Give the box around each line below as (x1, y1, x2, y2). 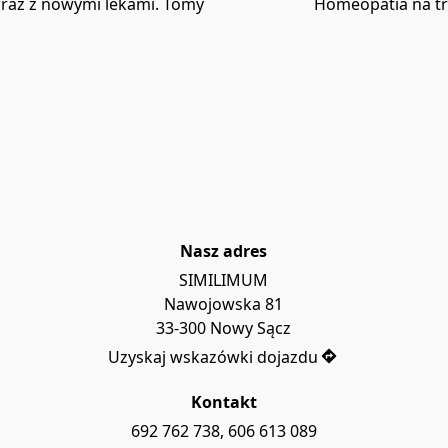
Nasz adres (180, 240, 268, 263)
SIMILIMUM (179, 268, 269, 291)
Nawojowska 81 (164, 292, 284, 315)
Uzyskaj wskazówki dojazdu (107, 345, 318, 368)
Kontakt (191, 391, 257, 414)
